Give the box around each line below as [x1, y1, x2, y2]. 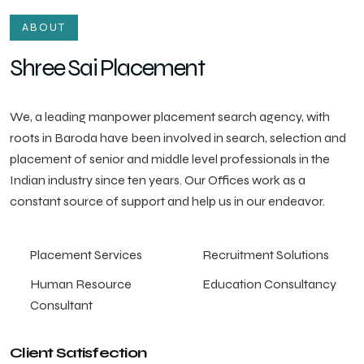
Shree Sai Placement [10, 53, 204, 82]
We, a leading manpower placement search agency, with [10, 109, 330, 124]
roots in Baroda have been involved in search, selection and [10, 130, 346, 145]
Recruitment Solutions [202, 247, 329, 262]
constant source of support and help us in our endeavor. [10, 193, 325, 209]
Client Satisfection [10, 344, 147, 362]
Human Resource [30, 276, 132, 292]
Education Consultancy [202, 276, 336, 292]
